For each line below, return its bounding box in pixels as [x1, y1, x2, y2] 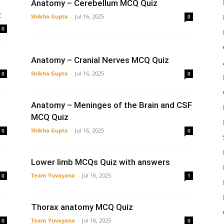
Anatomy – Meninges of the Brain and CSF [31, 100, 192, 110]
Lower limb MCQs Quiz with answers [31, 157, 170, 167]
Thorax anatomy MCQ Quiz [31, 202, 133, 212]
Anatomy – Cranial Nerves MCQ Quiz [31, 55, 169, 65]
